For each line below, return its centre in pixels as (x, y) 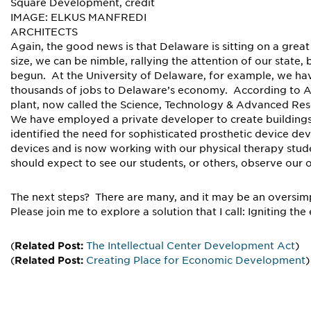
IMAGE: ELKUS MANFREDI (78, 18)
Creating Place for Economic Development (196, 261)
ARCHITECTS (44, 32)
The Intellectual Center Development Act (191, 246)
